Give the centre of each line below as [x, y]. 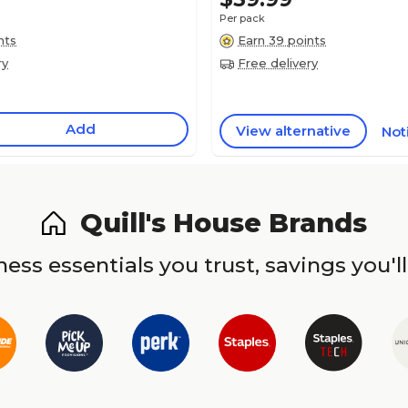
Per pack [242, 18]
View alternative [293, 131]
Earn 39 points [282, 40]
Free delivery [278, 63]
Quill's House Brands [223, 223]
